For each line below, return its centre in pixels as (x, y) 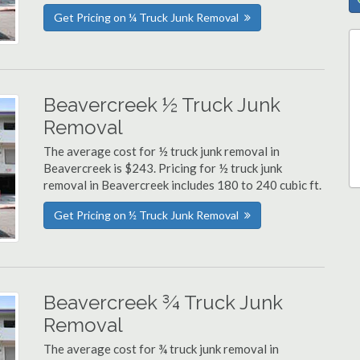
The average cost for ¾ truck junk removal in (161, 349)
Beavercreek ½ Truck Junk (162, 105)
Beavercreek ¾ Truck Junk (163, 303)
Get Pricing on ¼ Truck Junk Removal (146, 17)
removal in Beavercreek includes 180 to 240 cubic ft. (182, 185)
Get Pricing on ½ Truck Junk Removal (146, 215)
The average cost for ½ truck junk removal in (162, 151)
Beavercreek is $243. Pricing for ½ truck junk (163, 168)
